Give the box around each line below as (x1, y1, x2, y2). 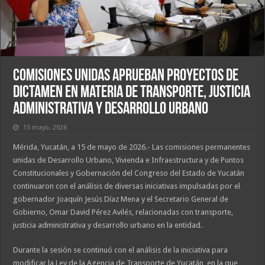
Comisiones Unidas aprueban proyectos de (13, 68, 239, 85)
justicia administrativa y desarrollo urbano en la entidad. (13, 221, 203, 230)
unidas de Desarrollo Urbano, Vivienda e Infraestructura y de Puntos (13, 156, 244, 165)
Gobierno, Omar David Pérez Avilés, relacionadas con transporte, (13, 208, 234, 217)
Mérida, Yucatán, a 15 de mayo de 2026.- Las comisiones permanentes (13, 143, 251, 152)
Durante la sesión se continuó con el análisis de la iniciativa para (13, 245, 228, 255)
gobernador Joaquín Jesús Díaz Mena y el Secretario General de (13, 195, 229, 204)
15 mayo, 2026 (23, 124, 67, 132)
